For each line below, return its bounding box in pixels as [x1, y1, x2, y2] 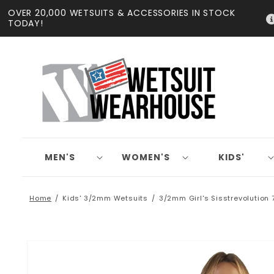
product [36, 247, 77, 261]
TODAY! [8, 17, 43, 29]
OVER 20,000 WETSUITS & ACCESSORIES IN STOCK [8, 7, 235, 19]
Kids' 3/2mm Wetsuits [62, 193, 149, 204]
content [16, 12, 57, 26]
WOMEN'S [121, 151, 170, 164]
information [36, 258, 96, 272]
